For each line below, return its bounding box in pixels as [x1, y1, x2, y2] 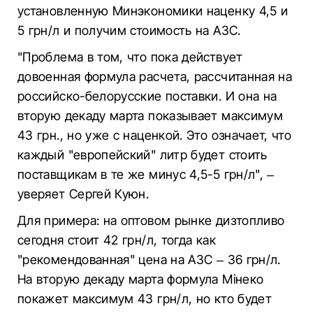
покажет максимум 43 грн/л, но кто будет [17, 291, 272, 306]
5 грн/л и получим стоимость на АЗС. [17, 23, 241, 38]
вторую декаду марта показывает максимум [17, 108, 284, 123]
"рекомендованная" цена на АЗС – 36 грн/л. [17, 252, 281, 267]
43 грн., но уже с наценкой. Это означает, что [17, 128, 292, 143]
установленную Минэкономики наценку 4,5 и [17, 3, 289, 18]
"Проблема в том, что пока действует [17, 50, 243, 64]
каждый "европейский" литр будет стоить [17, 147, 268, 162]
